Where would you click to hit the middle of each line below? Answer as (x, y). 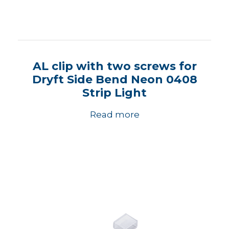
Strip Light (114, 93)
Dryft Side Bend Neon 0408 (114, 79)
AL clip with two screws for (114, 66)
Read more (114, 114)
